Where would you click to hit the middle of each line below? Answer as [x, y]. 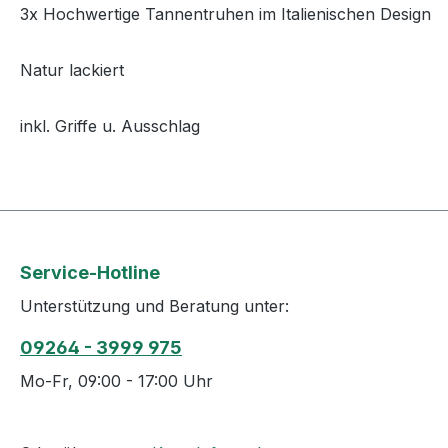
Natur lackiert [74, 70]
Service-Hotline [90, 273]
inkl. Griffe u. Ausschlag [112, 126]
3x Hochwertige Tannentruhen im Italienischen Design [228, 14]
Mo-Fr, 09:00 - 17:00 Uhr [116, 381]
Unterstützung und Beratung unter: [154, 306]
